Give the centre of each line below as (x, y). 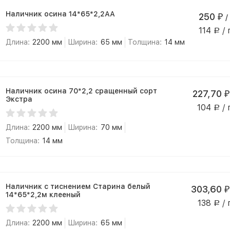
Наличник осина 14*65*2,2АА (60, 14)
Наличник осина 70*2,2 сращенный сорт (50, 91)
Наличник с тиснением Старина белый (78, 186)
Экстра (19, 99)
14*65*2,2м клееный (43, 195)
